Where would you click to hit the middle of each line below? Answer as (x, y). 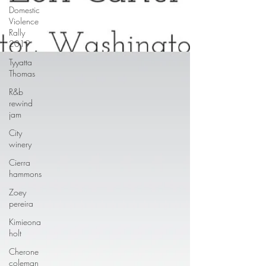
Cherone (24, 251)
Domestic (24, 10)
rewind (21, 103)
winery (20, 144)
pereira (21, 203)
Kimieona (25, 222)
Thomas (22, 73)
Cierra (20, 162)
